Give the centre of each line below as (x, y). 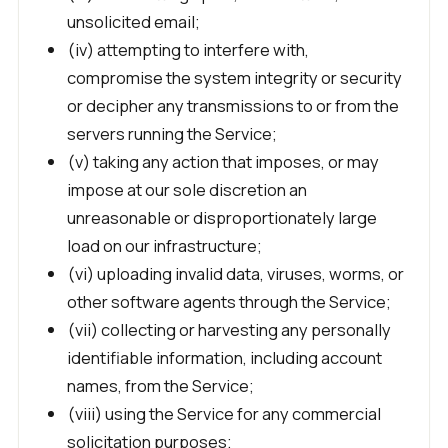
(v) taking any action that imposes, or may (223, 161)
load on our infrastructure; (164, 245)
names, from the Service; (160, 385)
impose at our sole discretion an (187, 189)
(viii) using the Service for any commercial (224, 413)
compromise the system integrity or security (234, 77)
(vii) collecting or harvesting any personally (229, 329)
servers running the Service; (172, 133)
